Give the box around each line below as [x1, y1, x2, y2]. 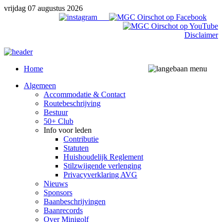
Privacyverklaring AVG [63, 170, 137, 179]
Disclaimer [184, 31, 218, 39]
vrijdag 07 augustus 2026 [4, 4, 83, 12]
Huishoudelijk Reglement [63, 153, 143, 161]
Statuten [63, 144, 89, 152]
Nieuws [44, 179, 68, 188]
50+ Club [44, 117, 73, 125]
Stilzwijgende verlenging [63, 162, 141, 170]
